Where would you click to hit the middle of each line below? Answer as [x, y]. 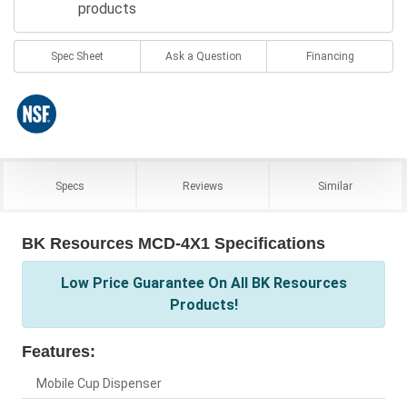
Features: [59, 352]
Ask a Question [203, 57]
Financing [330, 57]
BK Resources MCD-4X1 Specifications [174, 244]
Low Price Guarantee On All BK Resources [203, 283]
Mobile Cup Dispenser [99, 384]
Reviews [203, 187]
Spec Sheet [77, 57]
